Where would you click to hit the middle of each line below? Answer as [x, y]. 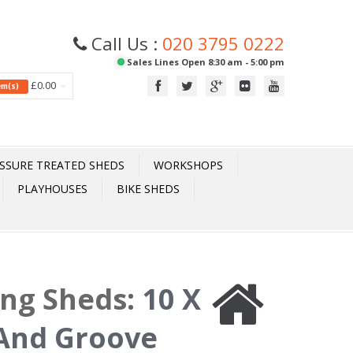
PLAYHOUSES [52, 189]
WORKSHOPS [188, 165]
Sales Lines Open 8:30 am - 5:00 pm [204, 62]
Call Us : [124, 43]
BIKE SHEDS [148, 189]
